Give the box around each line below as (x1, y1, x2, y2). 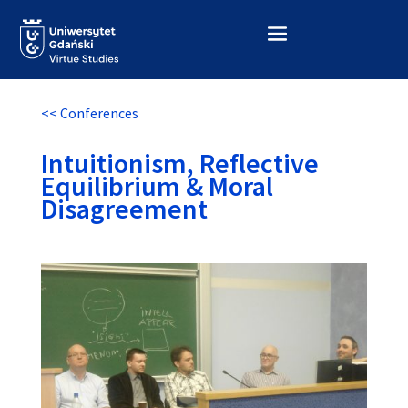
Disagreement (40, 191, 208, 226)
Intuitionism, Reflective (40, 146, 319, 180)
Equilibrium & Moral (40, 168, 273, 203)
